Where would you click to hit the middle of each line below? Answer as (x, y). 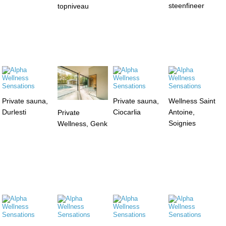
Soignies (182, 123)
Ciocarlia (127, 112)
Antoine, (181, 112)
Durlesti (14, 112)
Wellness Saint (192, 101)
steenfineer (186, 5)
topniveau (73, 6)
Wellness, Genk (83, 124)
